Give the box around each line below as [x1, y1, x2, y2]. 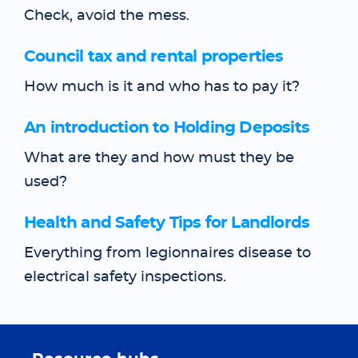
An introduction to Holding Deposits [24, 120, 309, 136]
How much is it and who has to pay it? [24, 80, 300, 94]
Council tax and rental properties [24, 49, 284, 65]
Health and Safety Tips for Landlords [24, 215, 310, 231]
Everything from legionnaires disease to [24, 246, 311, 261]
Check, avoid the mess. [24, 9, 189, 23]
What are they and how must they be [24, 151, 294, 165]
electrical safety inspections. [24, 270, 226, 284]
